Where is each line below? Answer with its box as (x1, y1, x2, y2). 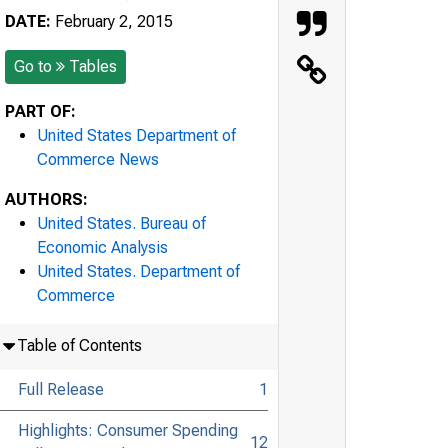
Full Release (17, 379, 104, 399)
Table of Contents (16, 335, 142, 355)
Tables (69, 56, 117, 76)
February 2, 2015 (51, 11, 173, 31)
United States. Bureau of (37, 213, 206, 233)
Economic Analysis (37, 237, 168, 257)
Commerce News (37, 149, 159, 169)
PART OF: (5, 101, 76, 121)
